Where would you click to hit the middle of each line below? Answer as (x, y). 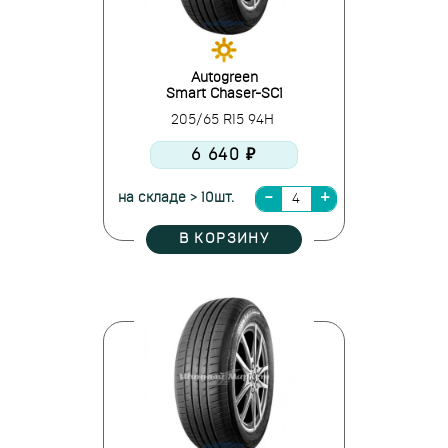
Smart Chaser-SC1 (224, 94)
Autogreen (224, 78)
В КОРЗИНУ (224, 239)
